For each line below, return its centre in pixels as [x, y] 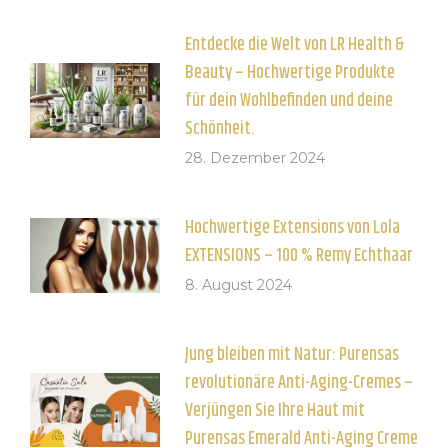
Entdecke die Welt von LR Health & [294, 45]
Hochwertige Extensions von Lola [292, 228]
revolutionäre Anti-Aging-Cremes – [299, 383]
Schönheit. [219, 129]
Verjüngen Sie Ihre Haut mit [275, 411]
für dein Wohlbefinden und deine [289, 101]
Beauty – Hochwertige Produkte [290, 73]
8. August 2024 [238, 285]
